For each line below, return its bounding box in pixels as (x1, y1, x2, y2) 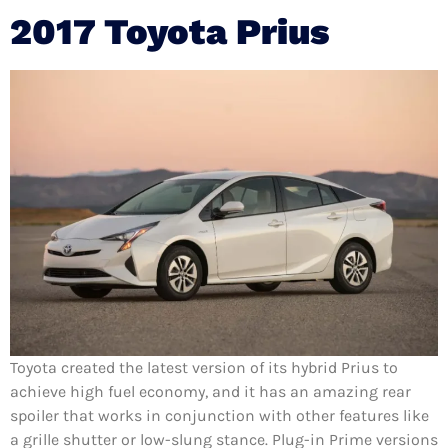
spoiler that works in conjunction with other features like (10, 406, 429, 426)
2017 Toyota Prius (10, 11, 329, 54)
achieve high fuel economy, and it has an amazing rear (10, 382, 411, 402)
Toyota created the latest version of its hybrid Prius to (10, 358, 398, 378)
